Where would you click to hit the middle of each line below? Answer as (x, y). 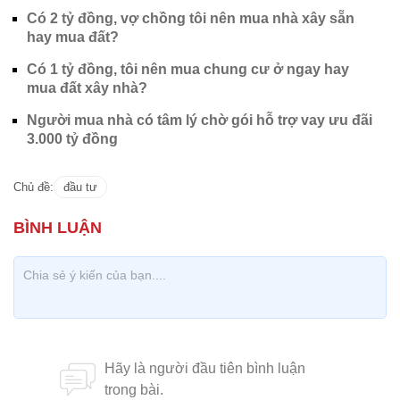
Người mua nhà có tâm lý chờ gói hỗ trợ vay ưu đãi (200, 120)
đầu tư (80, 187)
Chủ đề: (33, 187)
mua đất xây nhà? (87, 87)
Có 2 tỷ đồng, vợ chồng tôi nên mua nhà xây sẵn (191, 18)
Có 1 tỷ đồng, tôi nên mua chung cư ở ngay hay (188, 69)
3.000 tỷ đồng (72, 138)
